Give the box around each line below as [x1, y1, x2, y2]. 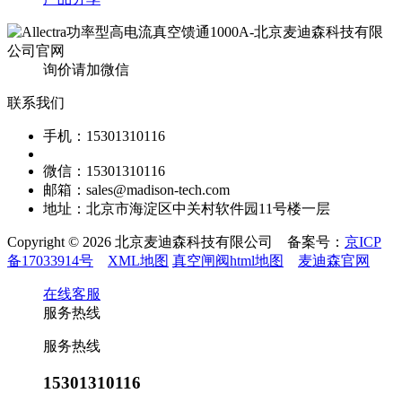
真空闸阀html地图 [172, 252, 284, 268]
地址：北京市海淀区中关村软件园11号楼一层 [43, 200, 330, 216]
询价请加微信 [43, 61, 129, 77]
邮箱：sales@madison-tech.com [43, 181, 230, 197]
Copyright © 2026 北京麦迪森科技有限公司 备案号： [7, 233, 345, 249]
